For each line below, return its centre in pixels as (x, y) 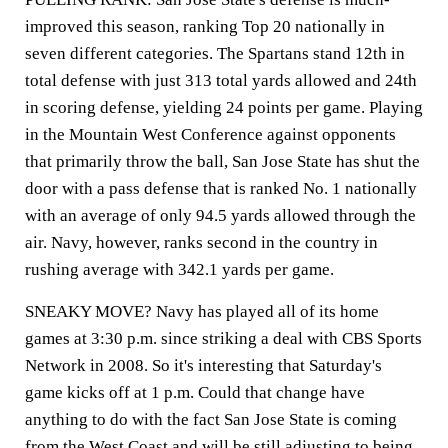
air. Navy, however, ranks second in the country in (201, 242)
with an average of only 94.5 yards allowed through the (220, 215)
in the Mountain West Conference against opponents (210, 134)
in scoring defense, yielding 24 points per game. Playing (224, 107)
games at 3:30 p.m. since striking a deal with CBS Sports (223, 338)
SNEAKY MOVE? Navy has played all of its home (202, 311)
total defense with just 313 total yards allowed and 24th (221, 80)
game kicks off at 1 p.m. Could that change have (195, 392)
